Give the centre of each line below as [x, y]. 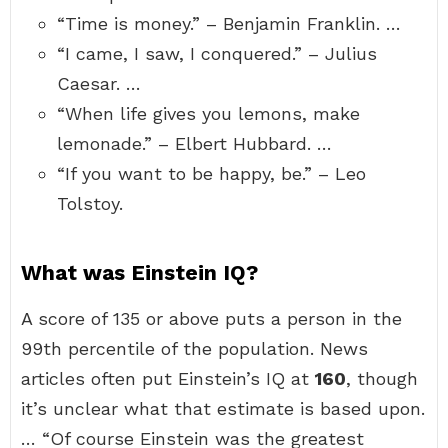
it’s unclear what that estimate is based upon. [223, 408]
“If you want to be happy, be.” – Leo [211, 173]
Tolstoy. [90, 203]
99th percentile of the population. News [194, 348]
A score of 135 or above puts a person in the [211, 318]
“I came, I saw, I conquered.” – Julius [217, 53]
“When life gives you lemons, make [208, 113]
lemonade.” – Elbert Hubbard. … [194, 143]
